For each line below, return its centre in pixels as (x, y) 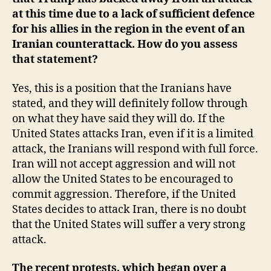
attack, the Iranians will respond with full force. (135, 149)
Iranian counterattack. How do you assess (125, 44)
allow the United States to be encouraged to (122, 179)
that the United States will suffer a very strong (129, 224)
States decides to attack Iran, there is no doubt (129, 209)
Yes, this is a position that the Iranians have (122, 88)
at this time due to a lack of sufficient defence (133, 14)
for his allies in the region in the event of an (129, 29)
